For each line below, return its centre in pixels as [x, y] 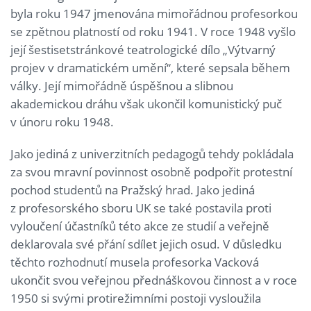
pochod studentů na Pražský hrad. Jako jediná [133, 190]
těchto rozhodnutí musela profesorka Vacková [135, 262]
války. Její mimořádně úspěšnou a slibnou [122, 85]
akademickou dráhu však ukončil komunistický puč [146, 103]
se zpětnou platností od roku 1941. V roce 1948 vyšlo [153, 31]
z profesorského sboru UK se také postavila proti [141, 208]
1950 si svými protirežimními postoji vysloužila [136, 298]
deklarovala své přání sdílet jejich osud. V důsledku [146, 244]
